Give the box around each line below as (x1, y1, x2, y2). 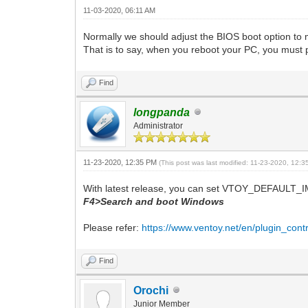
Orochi (133, 284, 169, 296)
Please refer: (83, 221, 142, 233)
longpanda (133, 106, 190, 118)
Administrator (133, 120, 184, 131)
